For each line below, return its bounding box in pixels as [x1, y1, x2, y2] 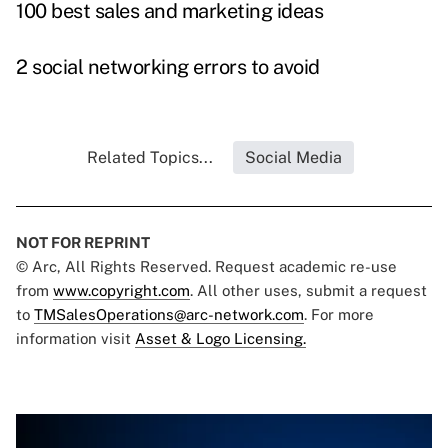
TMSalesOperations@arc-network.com [34, 306, 304, 324]
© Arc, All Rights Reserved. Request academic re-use [16, 258, 397, 276]
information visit [16, 330, 135, 348]
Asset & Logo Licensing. [135, 330, 306, 348]
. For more [304, 306, 374, 324]
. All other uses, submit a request [190, 282, 427, 300]
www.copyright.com [53, 282, 190, 300]
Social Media [244, 148, 342, 168]
